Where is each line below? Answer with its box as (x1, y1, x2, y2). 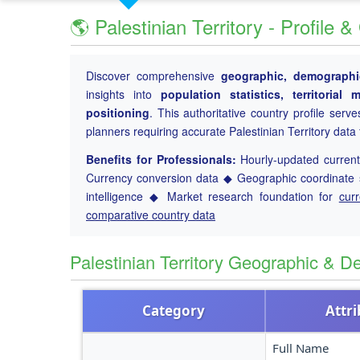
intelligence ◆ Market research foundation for (86, 188, 339, 204)
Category (142, 301, 205, 320)
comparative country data (86, 207, 215, 223)
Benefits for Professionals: (86, 151, 236, 167)
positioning (86, 104, 149, 121)
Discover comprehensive (86, 67, 221, 84)
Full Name (272, 340, 329, 356)
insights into (86, 86, 162, 102)
